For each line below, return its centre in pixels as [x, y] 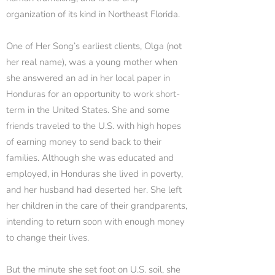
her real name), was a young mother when [92, 62]
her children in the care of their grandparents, [97, 206]
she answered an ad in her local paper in [88, 78]
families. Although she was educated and [90, 158]
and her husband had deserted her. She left [94, 190]
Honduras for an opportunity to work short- [93, 94]
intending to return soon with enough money [95, 222]
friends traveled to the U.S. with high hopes [94, 126]
